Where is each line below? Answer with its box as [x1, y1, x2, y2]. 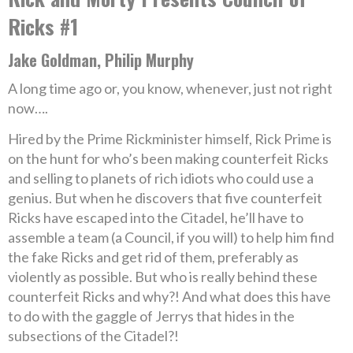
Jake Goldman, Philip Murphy [8, 48, 194, 72]
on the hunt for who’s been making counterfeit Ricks [8, 150, 329, 167]
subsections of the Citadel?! [8, 327, 179, 344]
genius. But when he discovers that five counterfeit [8, 189, 322, 206]
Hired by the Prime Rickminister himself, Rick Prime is [8, 130, 332, 147]
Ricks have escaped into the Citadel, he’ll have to [8, 209, 303, 226]
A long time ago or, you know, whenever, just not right [8, 80, 333, 97]
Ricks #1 [8, 11, 78, 42]
